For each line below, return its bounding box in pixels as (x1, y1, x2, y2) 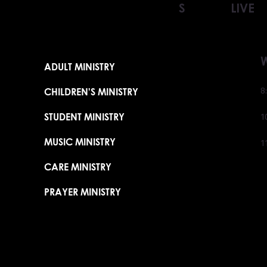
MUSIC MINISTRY (44, 136, 116, 148)
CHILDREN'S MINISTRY (44, 86, 138, 98)
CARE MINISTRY (44, 161, 111, 173)
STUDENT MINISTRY (44, 111, 125, 123)
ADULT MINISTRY (44, 61, 115, 73)
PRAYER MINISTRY (44, 186, 121, 198)
